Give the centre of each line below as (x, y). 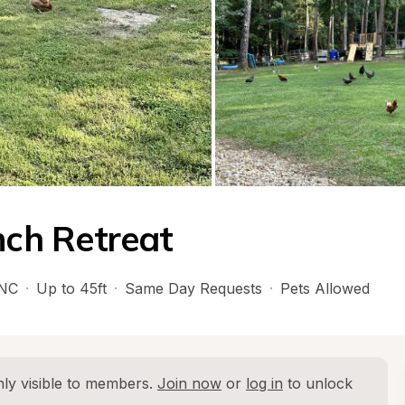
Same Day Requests (193, 288)
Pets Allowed (325, 288)
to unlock (318, 383)
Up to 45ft (71, 288)
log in (264, 383)
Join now (189, 383)
